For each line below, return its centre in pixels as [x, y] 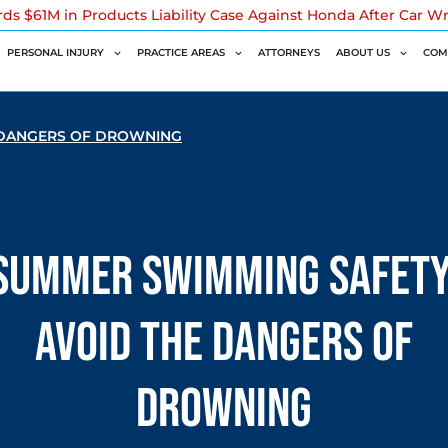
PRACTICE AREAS [181, 52]
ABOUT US [363, 52]
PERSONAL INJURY [56, 52]
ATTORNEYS [289, 52]
